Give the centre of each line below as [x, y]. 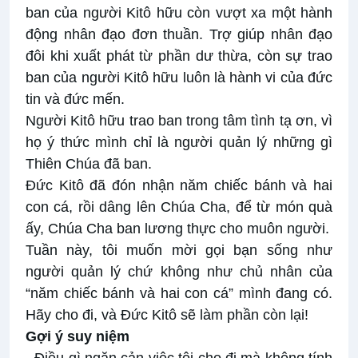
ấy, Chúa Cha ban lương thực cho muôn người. [177, 229]
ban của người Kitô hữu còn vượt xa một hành [179, 13]
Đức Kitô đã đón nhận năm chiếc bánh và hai [179, 186]
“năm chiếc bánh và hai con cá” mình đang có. [179, 294]
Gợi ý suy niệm [78, 337]
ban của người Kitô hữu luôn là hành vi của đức [179, 78]
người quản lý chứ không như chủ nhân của [179, 272]
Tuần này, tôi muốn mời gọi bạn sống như [179, 251]
